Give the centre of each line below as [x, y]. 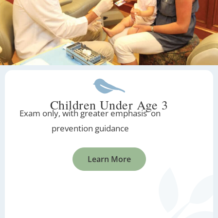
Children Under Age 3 [109, 105]
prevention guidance [90, 128]
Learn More [109, 159]
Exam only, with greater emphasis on [90, 113]
